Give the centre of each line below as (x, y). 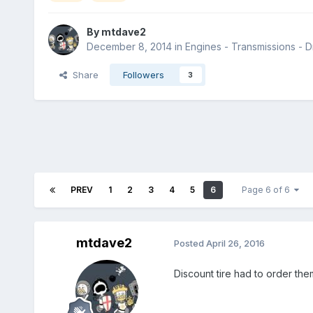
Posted (190, 243)
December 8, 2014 (129, 46)
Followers (143, 74)
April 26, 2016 (235, 243)
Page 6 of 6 (268, 189)
